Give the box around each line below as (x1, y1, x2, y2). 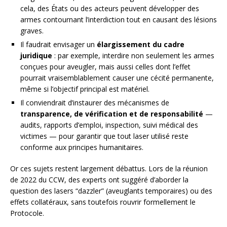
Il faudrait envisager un (20, 39, 97, 49)
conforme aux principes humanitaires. (20, 142, 143, 152)
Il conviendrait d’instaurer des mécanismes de (20, 97, 169, 107)
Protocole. (10, 208, 44, 218)
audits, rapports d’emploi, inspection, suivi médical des (20, 120, 198, 130)
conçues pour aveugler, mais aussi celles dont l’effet (20, 61, 191, 71)
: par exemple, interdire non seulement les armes (52, 50, 214, 60)
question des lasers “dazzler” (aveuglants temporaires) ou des (10, 185, 212, 196)
